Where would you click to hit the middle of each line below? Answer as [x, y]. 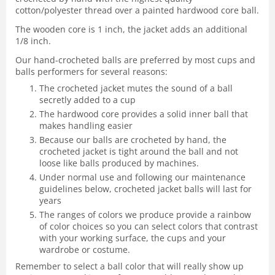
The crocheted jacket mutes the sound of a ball [136, 88]
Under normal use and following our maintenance [142, 177]
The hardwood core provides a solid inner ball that [144, 114]
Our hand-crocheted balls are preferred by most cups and [135, 60]
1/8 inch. [33, 41]
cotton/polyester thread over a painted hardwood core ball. [137, 10]
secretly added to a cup [87, 100]
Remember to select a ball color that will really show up [130, 266]
